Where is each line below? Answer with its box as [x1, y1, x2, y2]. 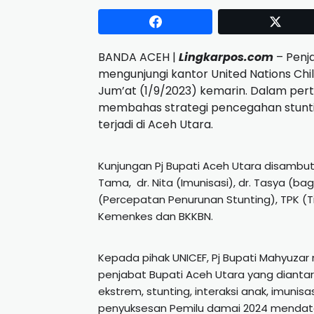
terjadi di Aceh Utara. [98, 116, 213, 133]
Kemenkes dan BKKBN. [98, 209, 213, 224]
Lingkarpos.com [179, 49, 273, 66]
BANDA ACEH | [98, 49, 179, 66]
